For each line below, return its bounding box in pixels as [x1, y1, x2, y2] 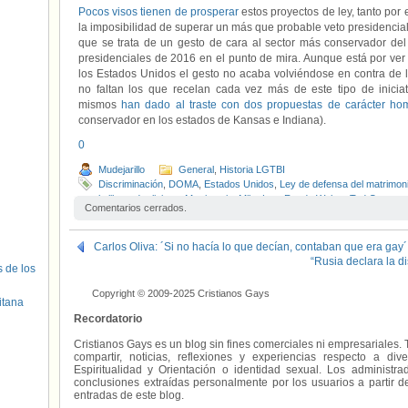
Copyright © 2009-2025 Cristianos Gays [92, 288, 270, 299]
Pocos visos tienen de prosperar [78, 5, 239, 18]
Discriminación [98, 178, 163, 189]
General [178, 164, 214, 175]
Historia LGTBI [219, 164, 285, 175]
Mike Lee [239, 193, 279, 204]
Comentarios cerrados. [85, 202, 187, 213]
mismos [78, 98, 122, 111]
